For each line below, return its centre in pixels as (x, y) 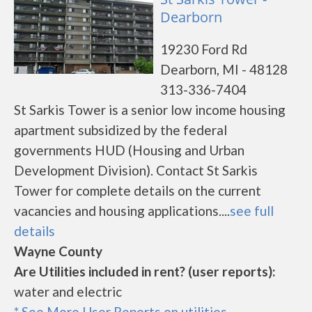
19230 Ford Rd (204, 49)
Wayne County (58, 251)
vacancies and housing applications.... (122, 211)
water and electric (68, 291)
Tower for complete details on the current (138, 190)
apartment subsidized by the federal (120, 130)
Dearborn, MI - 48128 (224, 69)
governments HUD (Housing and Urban (129, 150)
